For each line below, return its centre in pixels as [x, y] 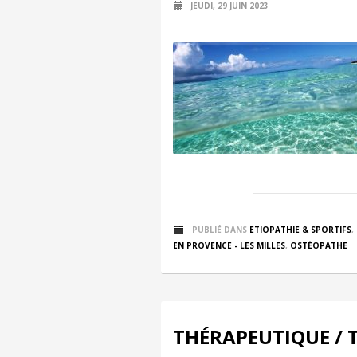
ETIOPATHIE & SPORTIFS [300, 229]
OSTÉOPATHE [319, 245]
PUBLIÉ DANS [220, 229]
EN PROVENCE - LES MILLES [229, 245]
